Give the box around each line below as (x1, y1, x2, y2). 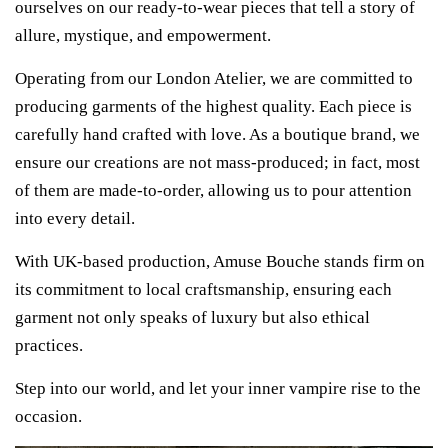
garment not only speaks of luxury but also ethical (15, 307, 370, 327)
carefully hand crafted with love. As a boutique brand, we (15, 124, 420, 144)
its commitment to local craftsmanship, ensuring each (15, 279, 392, 299)
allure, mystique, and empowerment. (15, 25, 271, 45)
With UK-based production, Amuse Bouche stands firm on (15, 251, 425, 271)
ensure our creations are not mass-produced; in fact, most (15, 152, 420, 172)
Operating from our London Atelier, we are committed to (15, 68, 413, 88)
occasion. (15, 406, 82, 426)
